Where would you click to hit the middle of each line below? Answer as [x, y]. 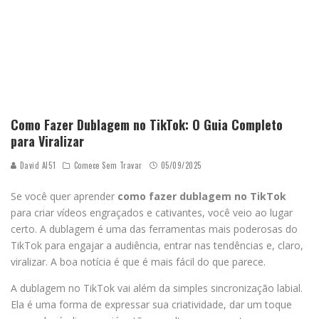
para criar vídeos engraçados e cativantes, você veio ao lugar [152, 212]
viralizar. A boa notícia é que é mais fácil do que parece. [138, 261]
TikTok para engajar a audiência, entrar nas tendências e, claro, [157, 245]
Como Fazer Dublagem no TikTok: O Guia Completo [147, 124]
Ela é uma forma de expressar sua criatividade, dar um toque [151, 304]
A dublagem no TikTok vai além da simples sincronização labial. [157, 288]
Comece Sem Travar [108, 165]
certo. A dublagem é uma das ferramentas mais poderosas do [154, 229]
